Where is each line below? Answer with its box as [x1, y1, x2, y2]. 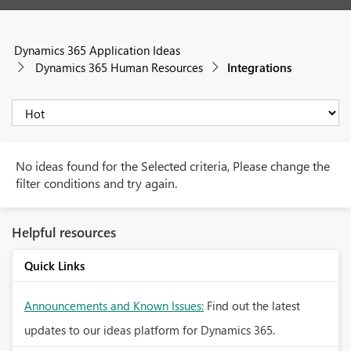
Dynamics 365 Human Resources [35, 60, 203, 75]
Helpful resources [12, 223, 116, 241]
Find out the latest [207, 298, 300, 313]
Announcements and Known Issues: [24, 298, 204, 313]
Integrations [224, 60, 291, 75]
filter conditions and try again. [16, 175, 177, 191]
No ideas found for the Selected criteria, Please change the [16, 157, 330, 174]
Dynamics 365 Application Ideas [14, 42, 180, 58]
